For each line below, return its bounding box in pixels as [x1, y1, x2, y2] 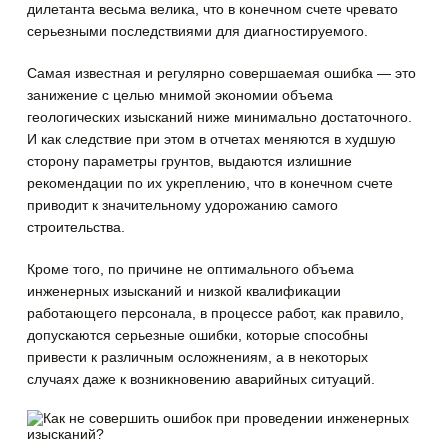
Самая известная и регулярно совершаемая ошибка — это [27, 65, 417, 82]
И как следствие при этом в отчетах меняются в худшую [27, 131, 397, 148]
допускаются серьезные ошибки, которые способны [27, 327, 369, 344]
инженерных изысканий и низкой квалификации [27, 283, 342, 300]
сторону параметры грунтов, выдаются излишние [27, 153, 353, 170]
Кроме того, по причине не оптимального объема [27, 261, 355, 278]
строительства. [27, 219, 126, 236]
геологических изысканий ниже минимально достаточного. [27, 109, 413, 126]
